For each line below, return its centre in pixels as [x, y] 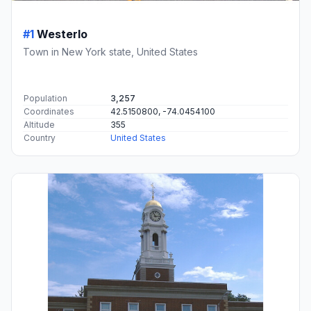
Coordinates [49, 111]
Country [40, 137]
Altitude [39, 124]
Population [45, 98]
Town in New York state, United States [110, 51]
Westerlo [62, 34]
